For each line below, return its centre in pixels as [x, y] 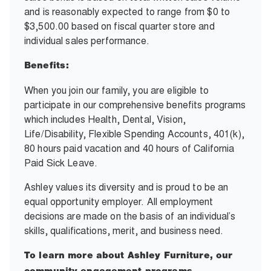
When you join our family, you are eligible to [116, 90]
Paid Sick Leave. [62, 163]
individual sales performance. [87, 41]
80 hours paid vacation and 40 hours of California [129, 148]
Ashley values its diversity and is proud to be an [126, 187]
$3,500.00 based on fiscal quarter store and [119, 26]
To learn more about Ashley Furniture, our [129, 256]
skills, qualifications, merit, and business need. [125, 230]
